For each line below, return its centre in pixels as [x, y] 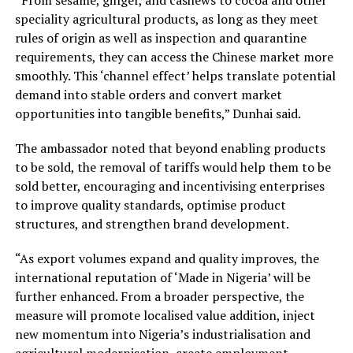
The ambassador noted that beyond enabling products [170, 148]
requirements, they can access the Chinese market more [174, 56]
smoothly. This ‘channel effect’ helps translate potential [175, 75]
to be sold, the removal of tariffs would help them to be [173, 167]
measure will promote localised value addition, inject [165, 315]
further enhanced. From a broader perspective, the [159, 296]
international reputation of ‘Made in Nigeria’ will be [162, 277]
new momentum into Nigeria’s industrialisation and [162, 334]
